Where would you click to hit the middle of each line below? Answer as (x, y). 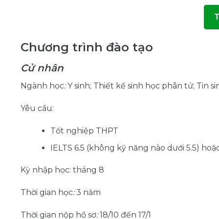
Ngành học (42, 86)
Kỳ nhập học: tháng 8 (62, 170)
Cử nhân (42, 68)
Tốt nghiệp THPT (84, 131)
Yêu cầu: (37, 109)
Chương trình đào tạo (87, 47)
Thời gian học (47, 193)
